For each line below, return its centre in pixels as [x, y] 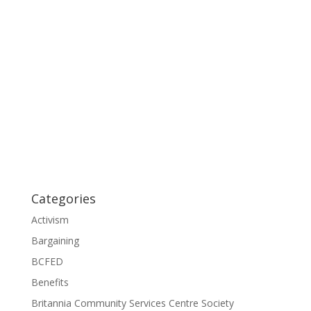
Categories [63, 198]
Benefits [50, 282]
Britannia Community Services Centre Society [132, 303]
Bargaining [55, 240]
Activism [50, 219]
